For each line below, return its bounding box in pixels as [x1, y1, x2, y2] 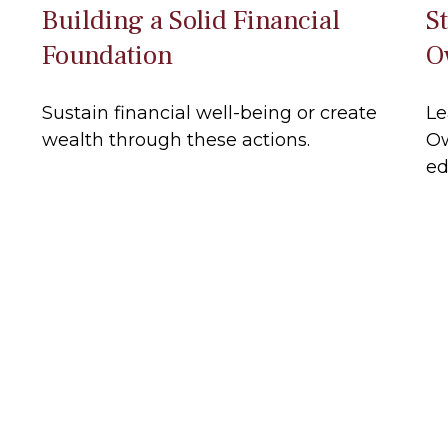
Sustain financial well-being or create [42, 101, 378, 124]
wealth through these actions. [42, 128, 311, 151]
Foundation [42, 37, 174, 73]
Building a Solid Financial [42, 2, 341, 38]
